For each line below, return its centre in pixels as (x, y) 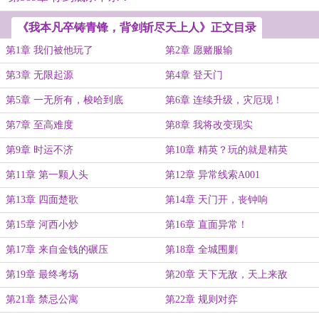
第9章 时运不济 (40, 150)
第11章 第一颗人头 (47, 175)
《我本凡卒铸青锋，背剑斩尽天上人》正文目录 (137, 27)
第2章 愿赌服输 (199, 50)
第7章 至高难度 (40, 125)
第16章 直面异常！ (206, 225)
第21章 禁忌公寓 (42, 299)
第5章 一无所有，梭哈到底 (64, 100)
